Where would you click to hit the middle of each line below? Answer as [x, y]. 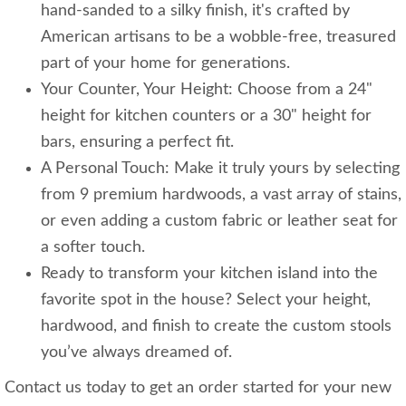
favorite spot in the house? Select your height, [206, 300]
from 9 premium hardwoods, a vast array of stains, [221, 195]
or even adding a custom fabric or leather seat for [219, 221]
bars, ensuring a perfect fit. [137, 142]
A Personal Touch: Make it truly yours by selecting [220, 169]
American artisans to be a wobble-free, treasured [218, 37]
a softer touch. [93, 247]
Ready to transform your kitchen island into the [209, 274]
